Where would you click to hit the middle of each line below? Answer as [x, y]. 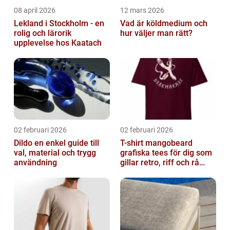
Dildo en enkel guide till [24, 143]
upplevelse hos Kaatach [58, 43]
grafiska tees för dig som [166, 153]
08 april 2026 [35, 11]
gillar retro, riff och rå [160, 163]
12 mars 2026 [142, 11]
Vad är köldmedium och [164, 24]
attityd [132, 172]
